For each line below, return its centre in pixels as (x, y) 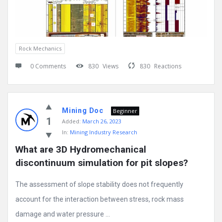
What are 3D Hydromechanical (81, 150)
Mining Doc (83, 111)
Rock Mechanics (40, 49)
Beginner (125, 111)
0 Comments (48, 66)
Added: (71, 121)
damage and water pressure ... (63, 214)
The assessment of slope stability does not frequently (99, 185)
